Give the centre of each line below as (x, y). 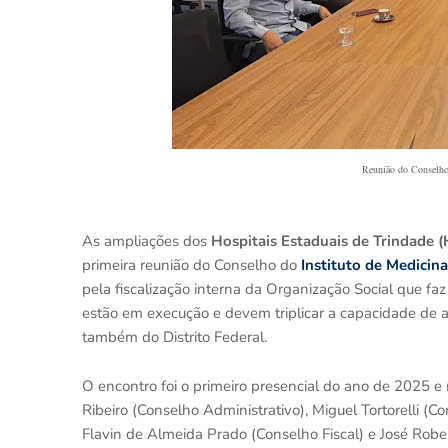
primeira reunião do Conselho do (189, 265)
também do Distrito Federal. (174, 337)
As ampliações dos (146, 241)
